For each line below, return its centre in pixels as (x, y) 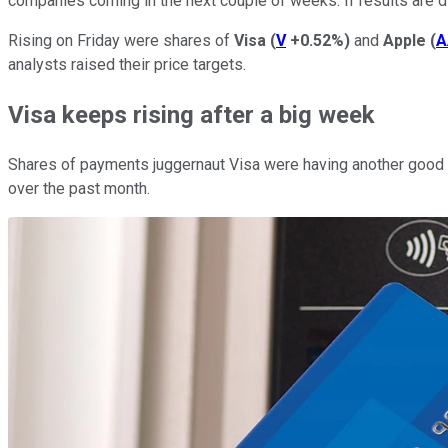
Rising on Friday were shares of (121, 40)
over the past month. (79, 188)
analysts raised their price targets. (127, 64)
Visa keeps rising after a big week (191, 114)
